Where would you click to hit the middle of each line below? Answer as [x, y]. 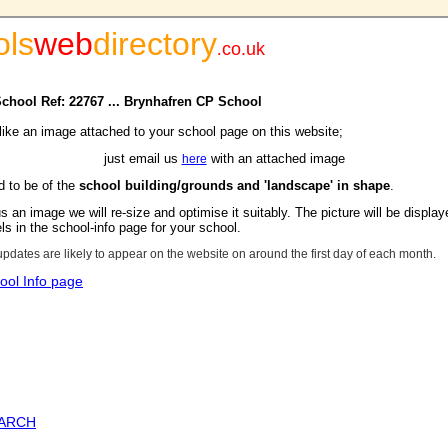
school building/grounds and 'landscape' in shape [234, 185]
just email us [142, 158]
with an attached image [275, 158]
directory [155, 44]
